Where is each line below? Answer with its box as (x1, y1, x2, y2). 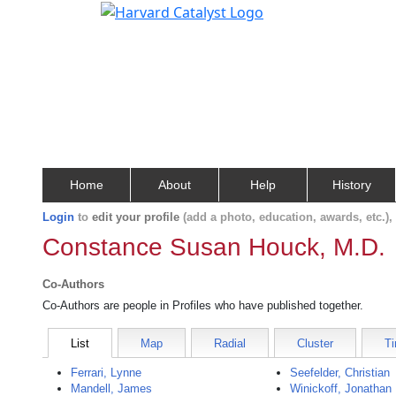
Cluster (297, 337, 333, 350)
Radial (214, 337, 246, 350)
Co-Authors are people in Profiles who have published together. (42, 299, 363, 312)
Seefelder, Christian (290, 366, 391, 379)
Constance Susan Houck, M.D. (42, 233, 385, 261)
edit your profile (92, 210, 179, 224)
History (331, 178, 371, 192)
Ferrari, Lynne (71, 366, 141, 379)
